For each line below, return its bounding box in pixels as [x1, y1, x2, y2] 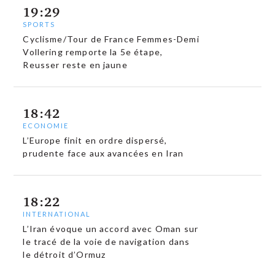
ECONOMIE [23, 122, 69, 130]
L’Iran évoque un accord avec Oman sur [23, 223, 198, 234]
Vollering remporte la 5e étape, [23, 47, 163, 58]
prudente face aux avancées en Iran [23, 148, 184, 158]
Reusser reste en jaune [23, 60, 128, 71]
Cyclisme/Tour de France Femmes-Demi [23, 34, 199, 45]
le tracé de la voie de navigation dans [23, 236, 190, 247]
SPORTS [23, 20, 56, 29]
